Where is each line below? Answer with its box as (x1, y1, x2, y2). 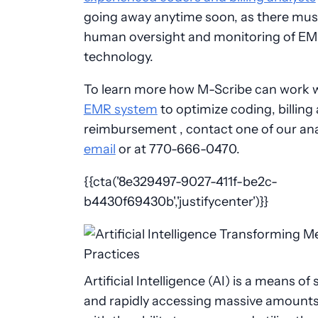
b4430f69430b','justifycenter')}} (83, 193, 268, 210)
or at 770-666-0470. (115, 141, 240, 158)
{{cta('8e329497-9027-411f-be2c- (83, 173, 278, 190)
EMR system (83, 101, 158, 118)
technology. (83, 48, 153, 65)
